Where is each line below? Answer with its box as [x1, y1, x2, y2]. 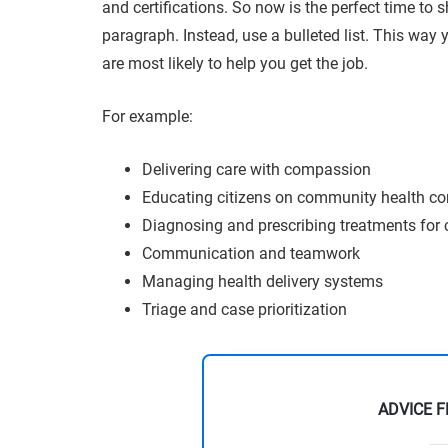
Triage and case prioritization [142, 300, 347, 319]
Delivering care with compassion [142, 160, 371, 179]
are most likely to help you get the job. [102, 54, 372, 73]
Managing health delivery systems [142, 272, 383, 291]
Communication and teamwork [142, 244, 360, 263]
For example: [102, 107, 193, 126]
